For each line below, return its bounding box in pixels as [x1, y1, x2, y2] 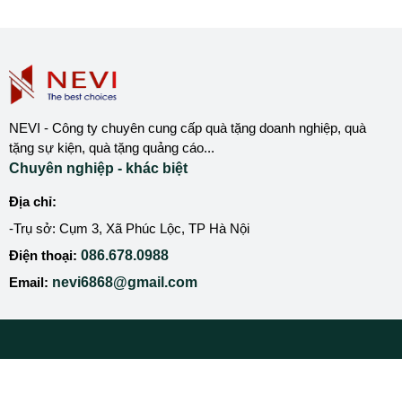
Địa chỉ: [9, 194, 57, 210]
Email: [9, 275, 52, 291]
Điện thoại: [9, 248, 81, 264]
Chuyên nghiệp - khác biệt [9, 161, 188, 177]
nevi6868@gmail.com [52, 275, 197, 291]
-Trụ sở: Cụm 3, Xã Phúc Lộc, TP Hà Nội [9, 221, 249, 237]
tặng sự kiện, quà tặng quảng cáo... [9, 140, 214, 156]
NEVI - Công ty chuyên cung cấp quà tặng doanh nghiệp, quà [9, 120, 366, 136]
